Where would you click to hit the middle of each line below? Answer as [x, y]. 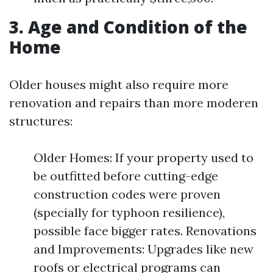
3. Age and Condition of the [128, 27]
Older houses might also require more [119, 84]
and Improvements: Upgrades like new [144, 249]
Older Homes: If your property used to [144, 158]
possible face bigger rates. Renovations [145, 231]
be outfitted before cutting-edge [126, 176]
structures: [41, 121]
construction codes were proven [127, 194]
